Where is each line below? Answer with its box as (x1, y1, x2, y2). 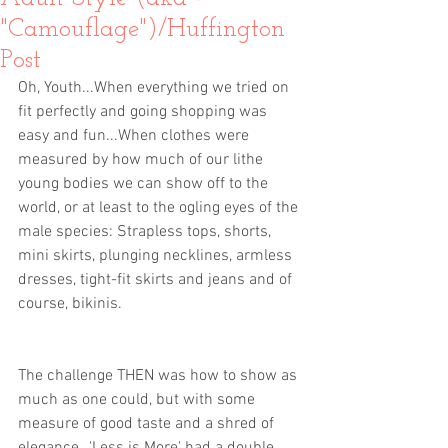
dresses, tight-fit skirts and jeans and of (18, 270, 296, 290)
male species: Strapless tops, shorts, (18, 222, 275, 242)
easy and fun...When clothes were (18, 126, 253, 146)
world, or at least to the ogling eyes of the (18, 198, 302, 218)
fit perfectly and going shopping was (18, 102, 271, 122)
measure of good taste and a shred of (18, 414, 278, 434)
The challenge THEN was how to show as (18, 366, 301, 386)
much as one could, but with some (18, 390, 259, 410)
